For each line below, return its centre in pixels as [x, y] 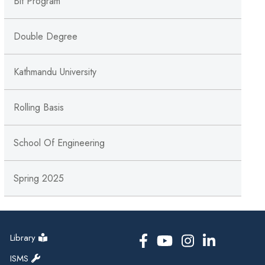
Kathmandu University [55, 72]
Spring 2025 [38, 179]
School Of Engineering [59, 143]
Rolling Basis [38, 108]
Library [23, 238]
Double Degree [45, 37]
